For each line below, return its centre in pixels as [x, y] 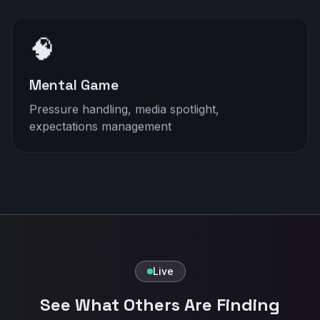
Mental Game [74, 84]
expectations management [100, 125]
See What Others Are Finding [160, 305]
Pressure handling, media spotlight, [124, 108]
